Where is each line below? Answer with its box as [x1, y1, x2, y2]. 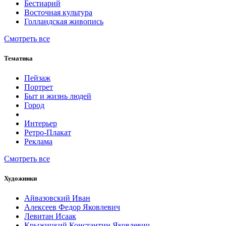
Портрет [24, 82, 53, 91]
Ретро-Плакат [24, 128, 71, 137]
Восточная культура [24, 8, 92, 17]
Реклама [24, 137, 52, 146]
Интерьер [24, 119, 57, 128]
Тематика [4, 54, 33, 62]
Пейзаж [24, 73, 50, 82]
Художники [4, 175, 37, 183]
